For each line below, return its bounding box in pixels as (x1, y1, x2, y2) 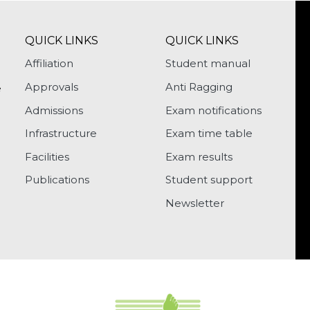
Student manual (165, 57, 250, 71)
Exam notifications (165, 103, 262, 117)
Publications (24, 173, 89, 187)
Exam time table (165, 127, 253, 140)
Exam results (165, 149, 232, 163)
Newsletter (165, 196, 224, 210)
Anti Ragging (165, 80, 232, 93)
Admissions (24, 103, 83, 117)
